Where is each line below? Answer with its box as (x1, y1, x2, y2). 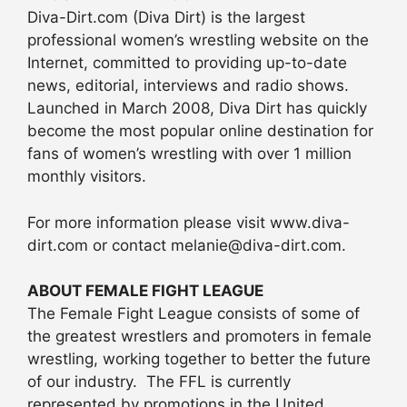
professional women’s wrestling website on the (27, 31, 369, 50)
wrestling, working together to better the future (27, 350, 371, 369)
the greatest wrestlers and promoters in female (27, 327, 372, 346)
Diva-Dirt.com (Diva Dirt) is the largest (27, 8, 305, 27)
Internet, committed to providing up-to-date (27, 54, 347, 73)
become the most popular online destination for (27, 122, 373, 141)
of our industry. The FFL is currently (27, 372, 291, 392)
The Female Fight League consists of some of (27, 304, 360, 323)
